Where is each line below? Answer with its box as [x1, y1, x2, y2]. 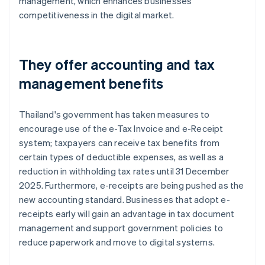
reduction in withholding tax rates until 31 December [19, 165, 230, 177]
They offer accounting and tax [19, 55, 215, 74]
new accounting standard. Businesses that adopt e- [19, 193, 230, 206]
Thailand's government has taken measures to [19, 108, 210, 121]
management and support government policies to [19, 222, 224, 234]
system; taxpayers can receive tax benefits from [19, 137, 220, 149]
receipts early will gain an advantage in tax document [19, 208, 235, 220]
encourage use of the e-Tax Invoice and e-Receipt [19, 122, 224, 135]
